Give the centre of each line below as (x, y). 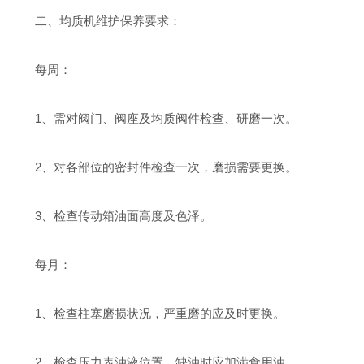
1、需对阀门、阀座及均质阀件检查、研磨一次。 (154, 118)
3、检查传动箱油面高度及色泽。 (112, 216)
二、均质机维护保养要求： (96, 21)
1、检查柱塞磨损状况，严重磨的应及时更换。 (148, 313)
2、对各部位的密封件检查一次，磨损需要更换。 (154, 167)
